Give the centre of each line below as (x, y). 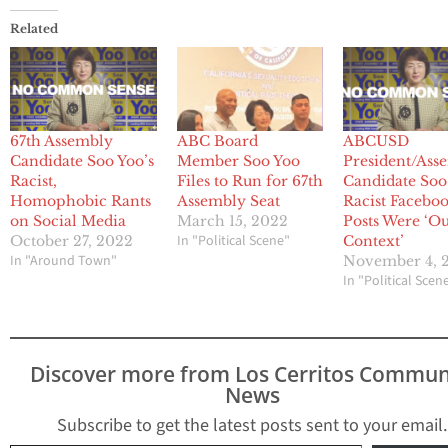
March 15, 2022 (232, 221)
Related (34, 29)
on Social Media (68, 221)
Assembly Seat (228, 201)
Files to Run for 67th (249, 181)
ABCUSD (376, 141)
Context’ (374, 241)
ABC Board (217, 141)
